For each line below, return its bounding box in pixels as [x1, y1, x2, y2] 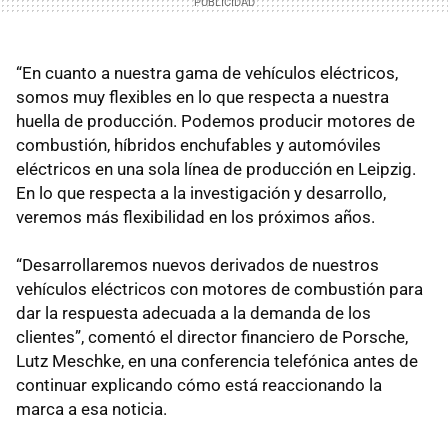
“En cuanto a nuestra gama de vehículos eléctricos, [16, 63, 398, 84]
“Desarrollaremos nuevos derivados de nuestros [16, 255, 379, 276]
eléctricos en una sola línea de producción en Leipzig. [16, 159, 416, 180]
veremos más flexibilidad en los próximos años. [16, 207, 375, 228]
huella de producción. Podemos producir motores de [16, 111, 415, 132]
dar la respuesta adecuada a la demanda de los [16, 303, 371, 324]
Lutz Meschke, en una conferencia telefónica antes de [16, 351, 418, 372]
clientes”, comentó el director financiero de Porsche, [16, 327, 408, 348]
